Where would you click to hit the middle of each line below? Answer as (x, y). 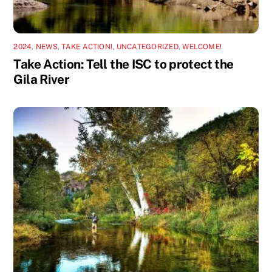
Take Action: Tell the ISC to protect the (124, 64)
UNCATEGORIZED (147, 47)
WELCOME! (202, 47)
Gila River (42, 80)
